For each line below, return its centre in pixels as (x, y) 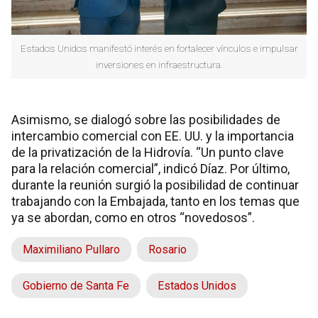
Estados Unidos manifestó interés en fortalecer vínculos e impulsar (159, 49)
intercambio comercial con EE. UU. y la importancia (153, 136)
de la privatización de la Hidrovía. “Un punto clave (148, 153)
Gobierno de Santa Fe (76, 286)
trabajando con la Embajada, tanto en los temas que (155, 202)
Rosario (168, 250)
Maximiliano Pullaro (71, 250)
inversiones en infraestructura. (159, 65)
